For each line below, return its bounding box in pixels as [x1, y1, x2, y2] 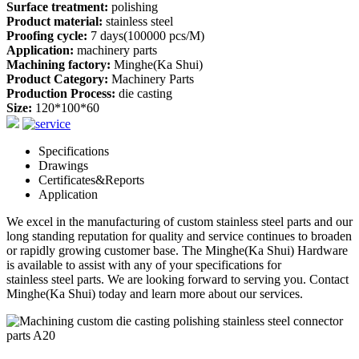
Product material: [6, 14, 103, 28]
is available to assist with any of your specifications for [6, 258, 284, 272]
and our [311, 215, 353, 228]
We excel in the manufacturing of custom [6, 215, 216, 228]
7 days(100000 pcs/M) [87, 29, 204, 42]
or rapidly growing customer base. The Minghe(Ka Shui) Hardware [6, 244, 348, 257]
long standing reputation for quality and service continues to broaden [6, 229, 352, 243]
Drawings [38, 159, 88, 172]
